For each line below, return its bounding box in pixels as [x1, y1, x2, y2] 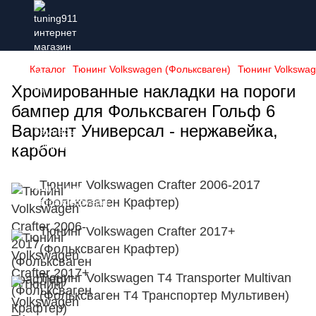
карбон [11, 141, 66, 160]
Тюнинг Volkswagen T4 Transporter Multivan [39, 271, 291, 285]
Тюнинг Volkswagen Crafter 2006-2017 [39, 178, 260, 192]
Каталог [30, 63, 66, 75]
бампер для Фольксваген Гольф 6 [11, 102, 275, 121]
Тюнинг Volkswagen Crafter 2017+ [39, 224, 236, 238]
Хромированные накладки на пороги [11, 82, 296, 101]
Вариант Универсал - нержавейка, [11, 121, 278, 140]
